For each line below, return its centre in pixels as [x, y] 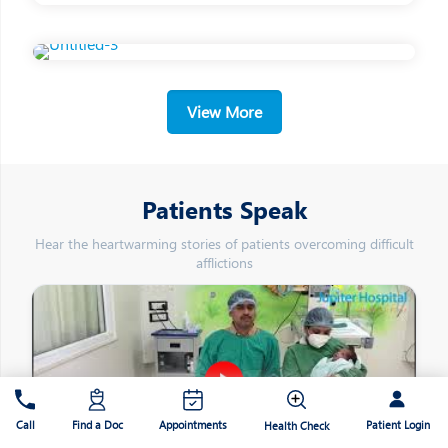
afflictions [224, 263]
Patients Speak [224, 209]
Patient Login [397, 424]
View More [224, 112]
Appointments [193, 424]
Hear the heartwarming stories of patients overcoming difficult [224, 244]
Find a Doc [97, 424]
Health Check [296, 425]
